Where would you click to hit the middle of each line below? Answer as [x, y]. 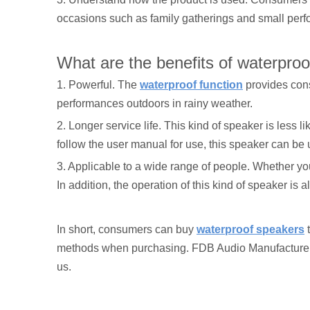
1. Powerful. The [98, 85]
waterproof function [191, 85]
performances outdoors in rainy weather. [155, 104]
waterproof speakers [250, 230]
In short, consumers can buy [127, 230]
